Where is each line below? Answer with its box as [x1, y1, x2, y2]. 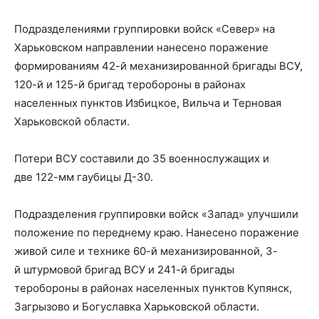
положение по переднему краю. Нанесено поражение [14, 225, 299, 239]
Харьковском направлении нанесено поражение [14, 40, 268, 54]
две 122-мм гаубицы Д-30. [14, 169, 153, 184]
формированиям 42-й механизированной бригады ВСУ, [14, 58, 303, 73]
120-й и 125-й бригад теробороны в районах [14, 77, 246, 91]
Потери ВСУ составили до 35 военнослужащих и [14, 151, 269, 165]
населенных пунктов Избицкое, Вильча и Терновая [14, 95, 281, 110]
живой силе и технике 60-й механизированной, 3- [14, 244, 278, 258]
